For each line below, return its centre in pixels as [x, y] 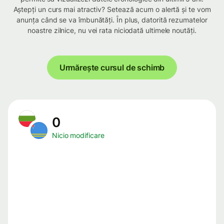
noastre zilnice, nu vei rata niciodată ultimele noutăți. [112, 30]
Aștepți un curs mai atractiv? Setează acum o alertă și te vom [112, 9]
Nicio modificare [78, 135]
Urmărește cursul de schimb [112, 68]
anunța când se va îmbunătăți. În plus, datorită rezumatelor [112, 20]
